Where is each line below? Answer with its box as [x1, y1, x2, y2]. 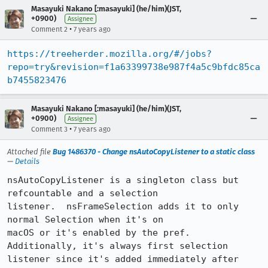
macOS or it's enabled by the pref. [7, 227, 190, 238]
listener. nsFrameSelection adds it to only [7, 201, 239, 212]
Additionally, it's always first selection [7, 240, 228, 251]
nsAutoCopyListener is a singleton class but [7, 175, 239, 185]
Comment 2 [31, 25, 68, 33]
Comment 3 [31, 125, 68, 133]
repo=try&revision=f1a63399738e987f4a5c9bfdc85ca [7, 62, 260, 72]
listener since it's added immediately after [7, 254, 239, 264]
